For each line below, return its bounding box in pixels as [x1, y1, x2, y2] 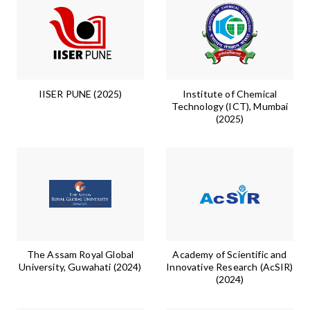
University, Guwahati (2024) [19, 260, 142, 273]
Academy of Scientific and [172, 248, 287, 260]
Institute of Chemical [182, 87, 277, 100]
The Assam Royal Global [26, 248, 134, 260]
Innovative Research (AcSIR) [166, 260, 293, 273]
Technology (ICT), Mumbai [171, 100, 289, 112]
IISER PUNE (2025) [38, 87, 122, 100]
